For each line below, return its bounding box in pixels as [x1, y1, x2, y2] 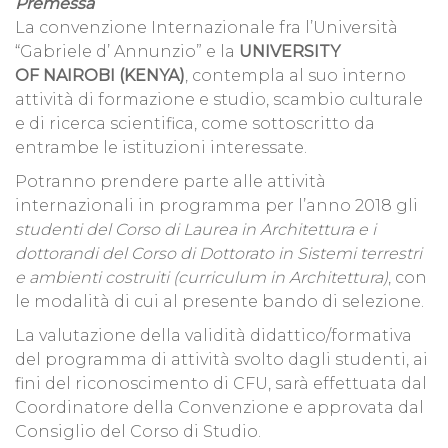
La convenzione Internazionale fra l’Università [15, 18, 398, 38]
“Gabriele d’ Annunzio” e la [15, 42, 239, 62]
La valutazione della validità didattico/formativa [15, 326, 412, 346]
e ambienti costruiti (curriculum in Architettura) [15, 268, 388, 288]
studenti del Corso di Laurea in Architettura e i [15, 220, 376, 240]
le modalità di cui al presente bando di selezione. [15, 292, 424, 312]
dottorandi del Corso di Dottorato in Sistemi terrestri [15, 244, 422, 264]
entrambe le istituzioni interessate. [15, 138, 307, 158]
